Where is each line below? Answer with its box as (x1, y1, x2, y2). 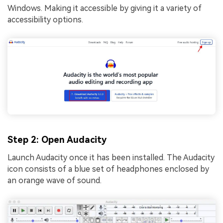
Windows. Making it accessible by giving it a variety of (7, 3, 202, 13)
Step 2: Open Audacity (7, 134, 107, 145)
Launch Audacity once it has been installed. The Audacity (7, 153, 215, 163)
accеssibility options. (7, 15, 85, 25)
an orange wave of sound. (7, 176, 102, 186)
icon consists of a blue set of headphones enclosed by (7, 164, 209, 174)
